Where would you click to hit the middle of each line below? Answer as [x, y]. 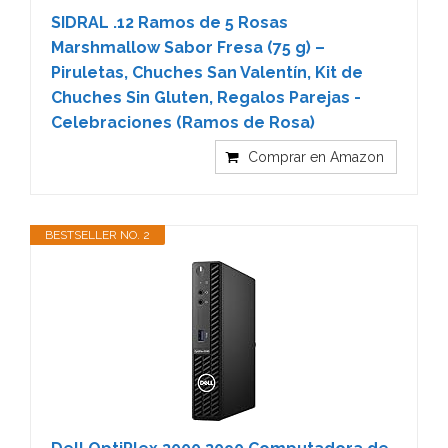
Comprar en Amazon [316, 156]
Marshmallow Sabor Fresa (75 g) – [188, 47]
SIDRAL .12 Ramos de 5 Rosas [169, 22]
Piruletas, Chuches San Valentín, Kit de [207, 72]
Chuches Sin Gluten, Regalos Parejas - [206, 97]
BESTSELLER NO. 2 [97, 234]
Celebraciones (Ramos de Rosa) [183, 122]
